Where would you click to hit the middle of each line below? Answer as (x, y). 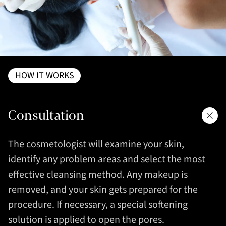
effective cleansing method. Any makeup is (98, 175)
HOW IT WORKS (44, 75)
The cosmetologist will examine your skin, (96, 145)
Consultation (46, 116)
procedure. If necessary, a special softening (98, 205)
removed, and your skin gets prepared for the (103, 190)
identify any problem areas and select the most (107, 160)
